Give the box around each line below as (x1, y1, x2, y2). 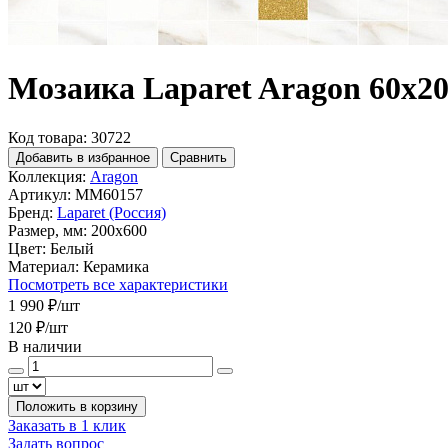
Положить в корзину (16, 398, 138, 414)
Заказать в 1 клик (8, 416, 126, 434)
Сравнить (170, 149, 227, 165)
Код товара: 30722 (8, 128, 131, 146)
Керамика (83, 257, 149, 275)
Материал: (8, 257, 79, 275)
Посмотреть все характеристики (8, 275, 228, 293)
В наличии (8, 337, 82, 355)
